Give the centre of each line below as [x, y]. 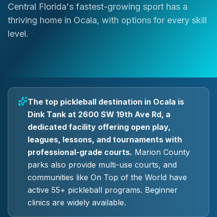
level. [18, 34]
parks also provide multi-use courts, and [102, 165]
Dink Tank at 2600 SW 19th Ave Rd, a [99, 114]
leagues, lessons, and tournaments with [105, 139]
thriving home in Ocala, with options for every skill [107, 20]
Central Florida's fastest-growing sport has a [98, 7]
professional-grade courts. [80, 152]
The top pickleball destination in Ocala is [106, 102]
